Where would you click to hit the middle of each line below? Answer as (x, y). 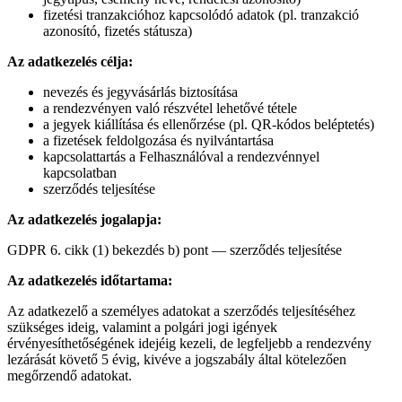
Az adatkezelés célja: (70, 61)
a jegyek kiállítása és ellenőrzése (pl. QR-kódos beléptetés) (209, 124)
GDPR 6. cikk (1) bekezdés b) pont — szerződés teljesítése (175, 249)
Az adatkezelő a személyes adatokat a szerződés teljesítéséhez (181, 310)
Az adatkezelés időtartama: (90, 280)
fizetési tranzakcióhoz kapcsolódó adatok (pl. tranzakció (201, 14)
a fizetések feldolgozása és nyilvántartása (158, 140)
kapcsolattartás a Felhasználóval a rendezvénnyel (181, 156)
